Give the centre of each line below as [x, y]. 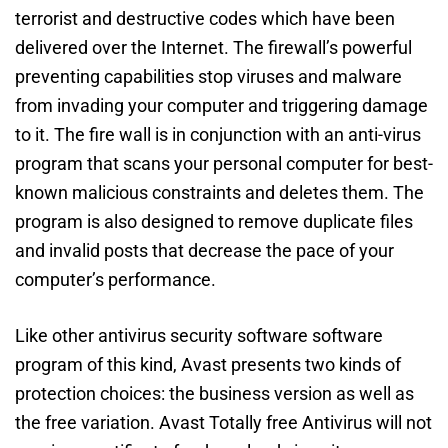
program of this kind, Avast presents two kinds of [208, 364]
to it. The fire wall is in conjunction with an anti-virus [218, 134]
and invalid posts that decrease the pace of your [204, 250]
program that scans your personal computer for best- [224, 163]
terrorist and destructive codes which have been [205, 18]
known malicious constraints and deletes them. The [219, 192]
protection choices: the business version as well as [214, 393]
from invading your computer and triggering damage [221, 105]
